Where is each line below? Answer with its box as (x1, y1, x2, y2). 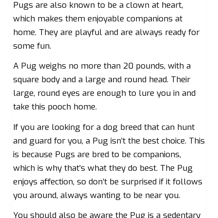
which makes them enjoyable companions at (13, 13, 182, 24)
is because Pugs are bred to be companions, (13, 148, 181, 160)
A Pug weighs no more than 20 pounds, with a (13, 60, 191, 72)
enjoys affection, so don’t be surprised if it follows (13, 176, 202, 187)
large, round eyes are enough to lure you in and (13, 88, 196, 99)
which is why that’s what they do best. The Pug (13, 162, 193, 174)
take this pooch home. (13, 101, 97, 113)
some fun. (13, 40, 51, 52)
